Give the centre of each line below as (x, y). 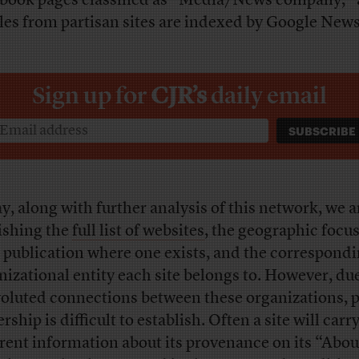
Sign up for (91, 95)
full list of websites (138, 231)
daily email (268, 95)
